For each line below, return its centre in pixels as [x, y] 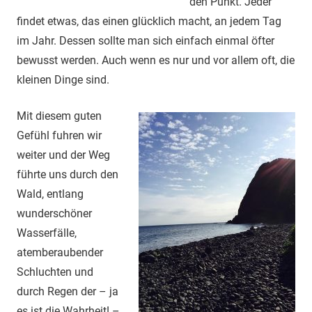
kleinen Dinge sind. [63, 80]
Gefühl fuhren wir [59, 136]
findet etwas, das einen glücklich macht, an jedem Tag [149, 22]
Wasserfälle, [47, 233]
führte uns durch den [68, 175]
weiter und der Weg [63, 155]
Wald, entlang [50, 194]
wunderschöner [54, 214]
